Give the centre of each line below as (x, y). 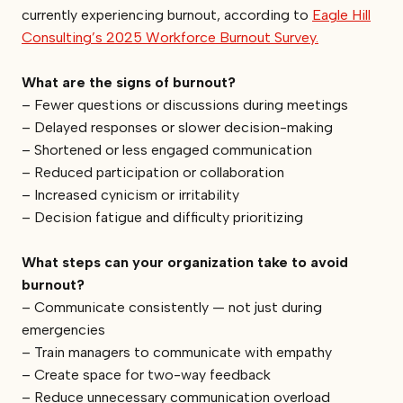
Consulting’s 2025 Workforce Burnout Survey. (170, 37)
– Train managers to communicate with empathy (177, 352)
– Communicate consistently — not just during (172, 307)
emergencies (63, 329)
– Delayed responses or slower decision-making (177, 127)
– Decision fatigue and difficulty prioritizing (162, 217)
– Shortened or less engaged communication (167, 149)
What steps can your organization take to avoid (185, 262)
